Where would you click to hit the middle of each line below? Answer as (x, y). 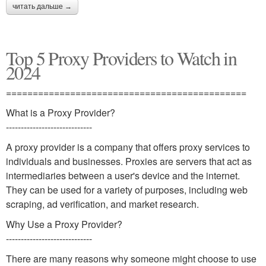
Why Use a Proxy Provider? (64, 224)
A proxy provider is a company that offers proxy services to (128, 147)
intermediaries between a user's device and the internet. (123, 175)
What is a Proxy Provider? (61, 112)
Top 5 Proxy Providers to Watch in (121, 58)
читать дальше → (42, 6)
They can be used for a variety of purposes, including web (127, 189)
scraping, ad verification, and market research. (102, 204)
